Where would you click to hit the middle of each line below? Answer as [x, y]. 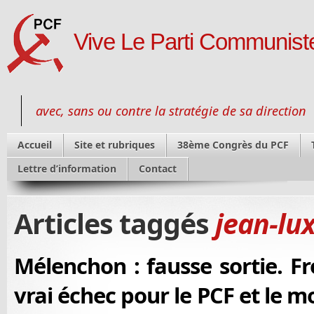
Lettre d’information [67, 169]
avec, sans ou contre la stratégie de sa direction [171, 111]
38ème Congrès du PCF [233, 145]
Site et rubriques [115, 145]
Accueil [35, 145]
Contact [158, 169]
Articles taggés [115, 223]
